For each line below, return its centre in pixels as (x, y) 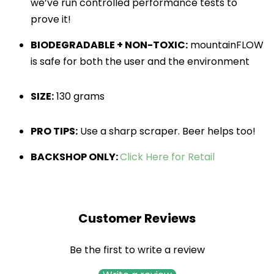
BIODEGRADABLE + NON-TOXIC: (109, 45)
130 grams (79, 97)
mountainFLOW (226, 45)
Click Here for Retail (167, 157)
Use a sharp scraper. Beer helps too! (167, 131)
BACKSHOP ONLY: (75, 157)
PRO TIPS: (54, 131)
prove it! (51, 20)
